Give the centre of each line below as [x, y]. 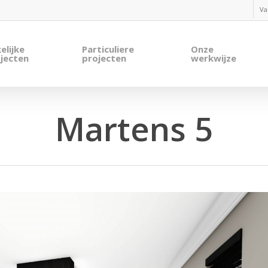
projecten [104, 58]
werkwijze [214, 58]
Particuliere [108, 49]
